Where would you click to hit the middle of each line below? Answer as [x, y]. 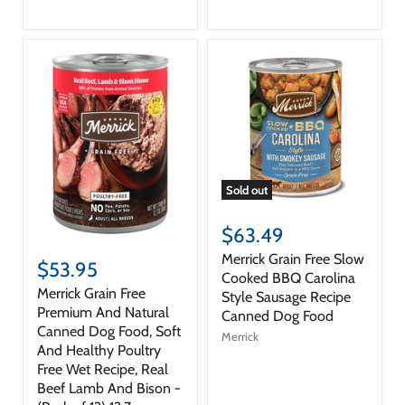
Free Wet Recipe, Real [103, 370]
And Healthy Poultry [99, 351]
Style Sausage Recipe [286, 297]
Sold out [247, 190]
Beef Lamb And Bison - [109, 389]
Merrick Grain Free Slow [293, 259]
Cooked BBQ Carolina [288, 278]
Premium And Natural [103, 313]
